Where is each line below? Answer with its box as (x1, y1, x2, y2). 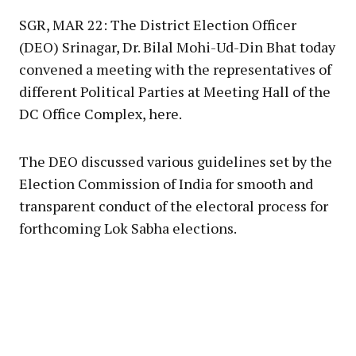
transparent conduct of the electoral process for (19, 195, 328, 215)
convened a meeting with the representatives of (19, 59, 331, 79)
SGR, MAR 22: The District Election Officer (19, 14, 296, 34)
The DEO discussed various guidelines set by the (19, 151, 332, 171)
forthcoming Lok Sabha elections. (19, 218, 237, 238)
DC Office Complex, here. (19, 103, 182, 123)
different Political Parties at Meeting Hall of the (19, 81, 331, 101)
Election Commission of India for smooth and (19, 173, 313, 193)
